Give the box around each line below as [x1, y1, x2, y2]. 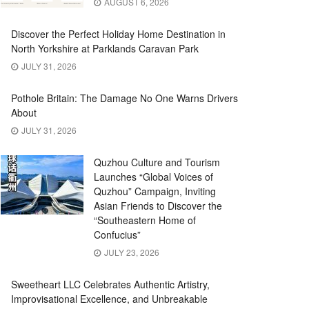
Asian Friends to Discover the [94, 199, 222, 212]
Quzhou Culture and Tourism [94, 155, 220, 169]
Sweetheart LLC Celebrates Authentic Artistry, [11, 277, 210, 291]
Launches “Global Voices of [94, 170, 213, 183]
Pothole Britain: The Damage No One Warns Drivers [11, 91, 238, 105]
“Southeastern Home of [94, 213, 196, 227]
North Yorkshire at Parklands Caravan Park [11, 41, 199, 55]
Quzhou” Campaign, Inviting [94, 184, 216, 198]
